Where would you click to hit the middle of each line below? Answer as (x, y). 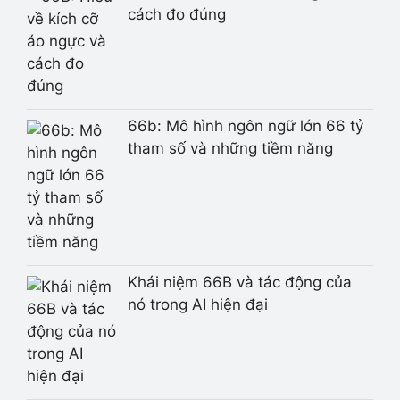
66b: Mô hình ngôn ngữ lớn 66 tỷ (245, 126)
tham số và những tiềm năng (230, 149)
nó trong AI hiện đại (197, 304)
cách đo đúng (176, 15)
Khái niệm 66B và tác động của (239, 282)
